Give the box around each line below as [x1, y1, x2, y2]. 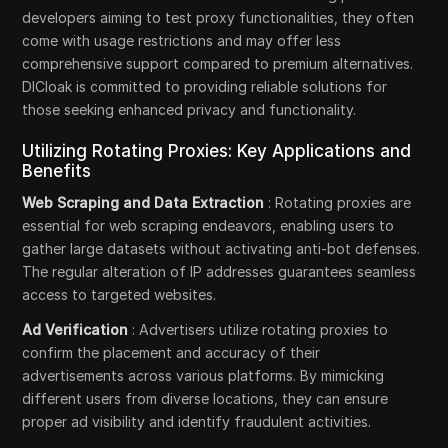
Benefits [22, 161, 92, 181]
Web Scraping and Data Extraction [22, 194, 269, 211]
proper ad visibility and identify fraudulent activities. [22, 413, 372, 430]
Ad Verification [22, 321, 133, 338]
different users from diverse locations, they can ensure [22, 390, 389, 407]
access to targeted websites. [22, 286, 217, 303]
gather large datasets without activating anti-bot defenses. [22, 240, 421, 257]
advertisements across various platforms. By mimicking [22, 367, 385, 384]
